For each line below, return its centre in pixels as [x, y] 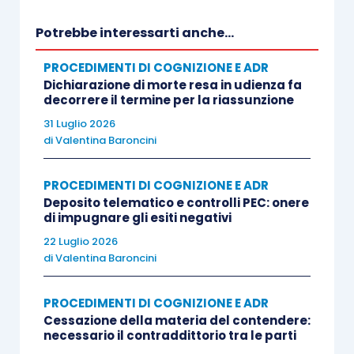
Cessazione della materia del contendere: [177, 320]
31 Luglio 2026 [79, 124]
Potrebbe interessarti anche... [134, 33]
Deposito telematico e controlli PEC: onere [176, 203]
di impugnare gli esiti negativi [137, 218]
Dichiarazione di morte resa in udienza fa [172, 85]
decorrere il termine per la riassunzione [168, 100]
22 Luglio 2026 [80, 241]
